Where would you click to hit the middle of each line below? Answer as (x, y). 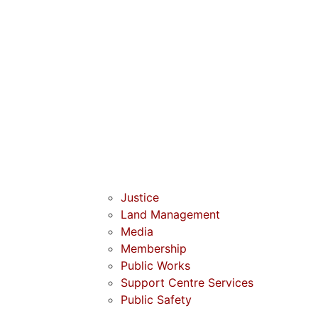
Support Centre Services (187, 283)
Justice (140, 197)
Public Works (155, 265)
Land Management (170, 214)
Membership (154, 248)
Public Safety (156, 300)
